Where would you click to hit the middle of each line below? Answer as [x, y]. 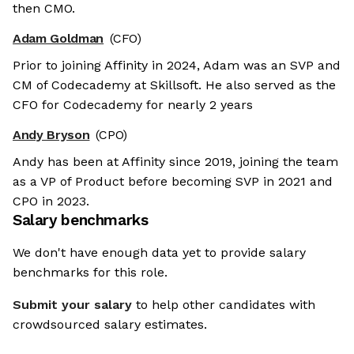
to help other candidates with [226, 305]
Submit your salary [72, 305]
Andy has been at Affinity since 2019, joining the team [175, 162]
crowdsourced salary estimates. [110, 325]
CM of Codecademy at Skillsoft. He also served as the [174, 85]
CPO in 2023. [51, 201]
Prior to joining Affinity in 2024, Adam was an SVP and [177, 66]
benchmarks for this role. [90, 273]
